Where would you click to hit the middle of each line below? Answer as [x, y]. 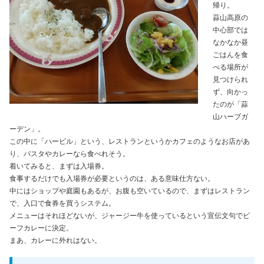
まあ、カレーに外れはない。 [55, 241]
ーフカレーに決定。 [41, 228]
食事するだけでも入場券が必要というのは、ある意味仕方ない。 [112, 179]
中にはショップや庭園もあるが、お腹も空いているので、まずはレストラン [130, 191]
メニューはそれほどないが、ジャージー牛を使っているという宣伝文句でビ [130, 216]
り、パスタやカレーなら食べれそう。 [70, 154]
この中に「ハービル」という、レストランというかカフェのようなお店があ [130, 142]
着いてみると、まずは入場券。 [59, 166]
